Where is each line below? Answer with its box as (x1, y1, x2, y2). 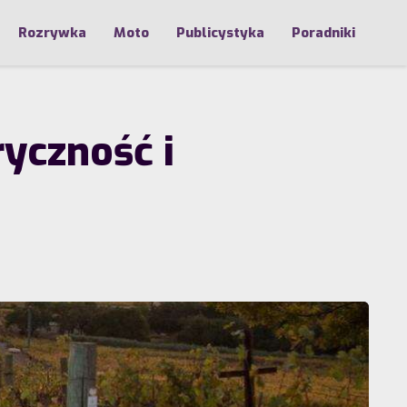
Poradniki (292, 24, 355, 42)
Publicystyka (176, 24, 264, 42)
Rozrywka (18, 24, 86, 42)
